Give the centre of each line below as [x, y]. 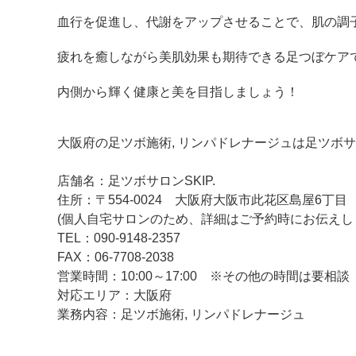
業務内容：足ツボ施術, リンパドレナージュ [181, 314]
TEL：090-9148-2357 [119, 238]
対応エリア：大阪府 [114, 295]
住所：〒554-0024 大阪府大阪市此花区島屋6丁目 [202, 200]
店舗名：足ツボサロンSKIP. [136, 181]
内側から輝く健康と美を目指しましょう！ [178, 92]
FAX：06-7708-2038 [116, 257]
